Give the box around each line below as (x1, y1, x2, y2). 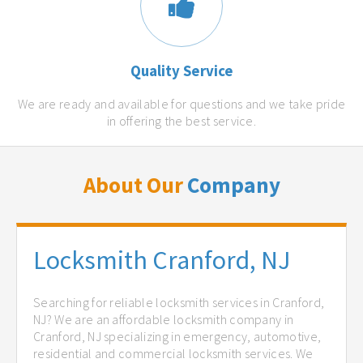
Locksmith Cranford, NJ (33, 244, 291, 277)
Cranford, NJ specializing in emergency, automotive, (33, 327, 322, 344)
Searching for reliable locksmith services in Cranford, (33, 293, 325, 310)
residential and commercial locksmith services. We (33, 344, 314, 361)
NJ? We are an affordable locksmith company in (33, 310, 294, 327)
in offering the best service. (106, 113, 257, 130)
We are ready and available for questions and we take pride (17, 96, 346, 113)
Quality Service (130, 62, 233, 81)
